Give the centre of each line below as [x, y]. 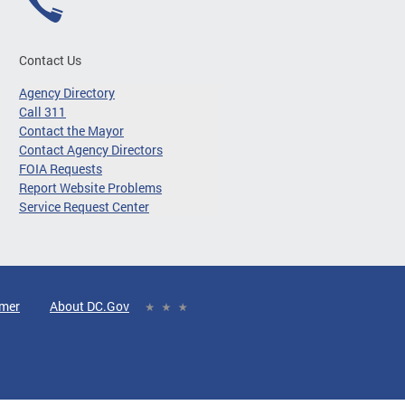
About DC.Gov [89, 306]
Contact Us [50, 61]
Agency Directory [67, 93]
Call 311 [42, 112]
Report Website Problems [90, 188]
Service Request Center [84, 207]
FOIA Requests [61, 169]
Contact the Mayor [71, 131]
